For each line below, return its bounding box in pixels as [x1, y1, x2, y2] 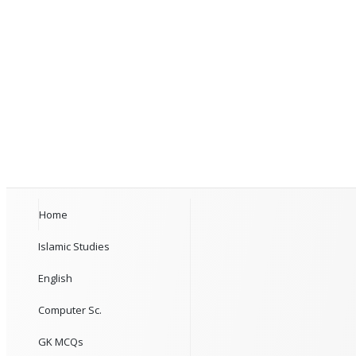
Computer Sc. [38, 302, 102, 317]
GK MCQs [38, 334, 83, 349]
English [38, 270, 72, 285]
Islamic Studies [38, 238, 110, 253]
